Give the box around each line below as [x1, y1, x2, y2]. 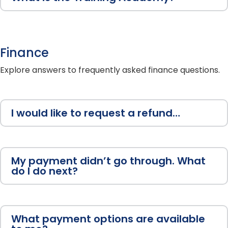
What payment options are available [11, 212, 205, 226]
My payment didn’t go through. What [11, 154, 206, 168]
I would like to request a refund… [11, 106, 180, 121]
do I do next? [11, 164, 78, 179]
